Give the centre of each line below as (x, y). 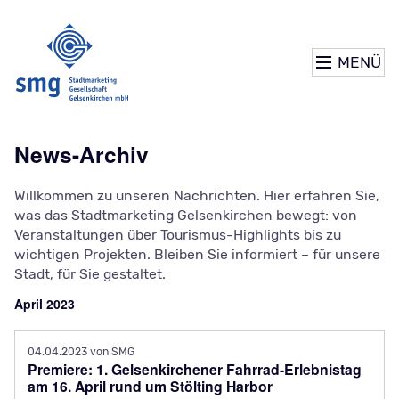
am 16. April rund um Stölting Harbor (150, 387)
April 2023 (44, 304)
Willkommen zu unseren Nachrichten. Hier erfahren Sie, (196, 196)
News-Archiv (81, 155)
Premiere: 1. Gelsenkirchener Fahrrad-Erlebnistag (194, 370)
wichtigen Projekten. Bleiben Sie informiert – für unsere (197, 255)
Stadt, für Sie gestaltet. (90, 274)
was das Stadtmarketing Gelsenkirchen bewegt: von (185, 216)
